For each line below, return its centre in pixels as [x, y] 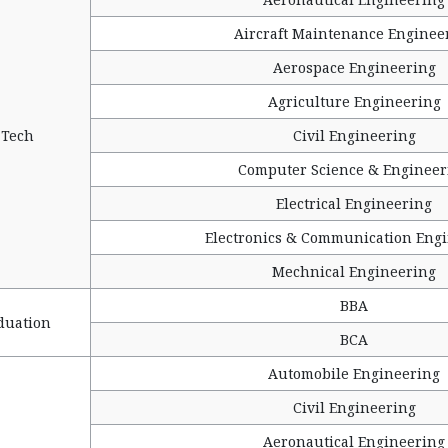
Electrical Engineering [354, 203]
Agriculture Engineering [354, 101]
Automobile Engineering [354, 373]
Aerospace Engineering [354, 67]
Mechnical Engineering [354, 271]
